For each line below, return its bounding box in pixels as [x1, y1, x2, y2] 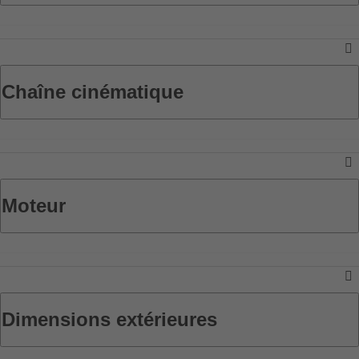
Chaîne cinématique [2, 80, 184, 103]
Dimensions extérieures [2, 308, 217, 330]
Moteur [2, 194, 66, 216]
